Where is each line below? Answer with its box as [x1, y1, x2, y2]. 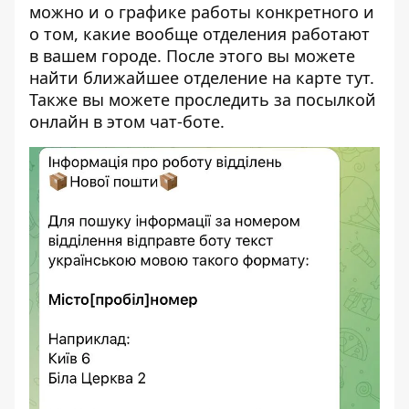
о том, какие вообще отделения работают [29, 23, 370, 45]
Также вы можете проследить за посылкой [29, 89, 376, 110]
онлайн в [29, 110, 107, 132]
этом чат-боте [107, 110, 220, 132]
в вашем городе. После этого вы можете [29, 45, 355, 67]
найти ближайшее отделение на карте [29, 67, 346, 89]
